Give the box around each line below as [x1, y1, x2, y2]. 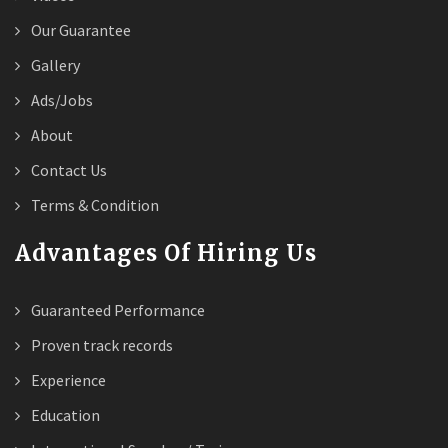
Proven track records [28, 334, 173, 355]
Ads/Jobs [28, 89, 93, 110]
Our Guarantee [28, 19, 131, 40]
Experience [28, 369, 106, 390]
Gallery [28, 54, 80, 75]
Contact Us [28, 159, 107, 180]
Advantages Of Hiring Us [15, 238, 317, 267]
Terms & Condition [28, 194, 159, 215]
